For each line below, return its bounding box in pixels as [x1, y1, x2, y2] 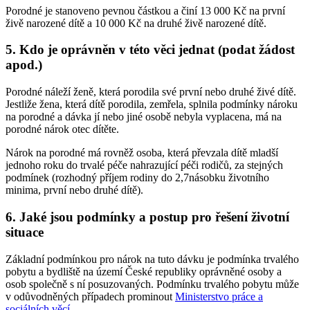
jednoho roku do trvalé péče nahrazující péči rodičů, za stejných [6, 159, 283, 172]
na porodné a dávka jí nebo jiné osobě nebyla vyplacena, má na [6, 111, 282, 123]
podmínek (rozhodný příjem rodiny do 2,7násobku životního [6, 172, 269, 184]
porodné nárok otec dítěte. [6, 123, 119, 136]
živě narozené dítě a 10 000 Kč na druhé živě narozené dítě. [6, 17, 266, 29]
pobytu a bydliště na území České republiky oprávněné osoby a [6, 265, 282, 277]
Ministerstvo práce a [175, 290, 263, 302]
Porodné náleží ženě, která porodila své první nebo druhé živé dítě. [6, 86, 296, 98]
